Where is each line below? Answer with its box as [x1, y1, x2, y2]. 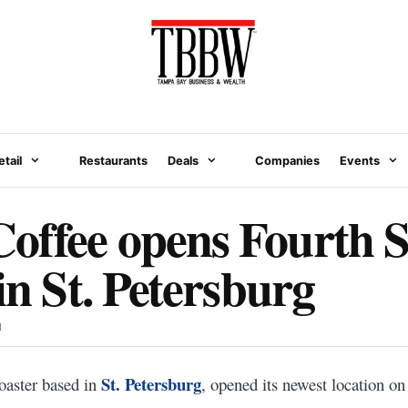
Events [339, 153, 380, 168]
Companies [254, 153, 320, 168]
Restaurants [78, 153, 148, 168]
